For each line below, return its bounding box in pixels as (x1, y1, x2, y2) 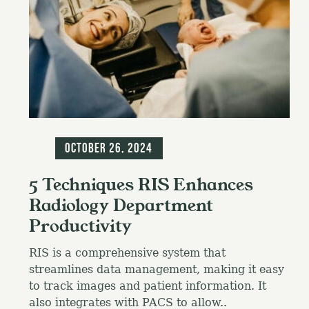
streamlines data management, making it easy (29, 263, 284, 277)
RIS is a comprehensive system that (29, 246, 226, 260)
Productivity (29, 215, 132, 239)
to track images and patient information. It (29, 279, 266, 293)
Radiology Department (29, 194, 213, 218)
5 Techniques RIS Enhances (29, 173, 253, 197)
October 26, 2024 (65, 141, 153, 156)
